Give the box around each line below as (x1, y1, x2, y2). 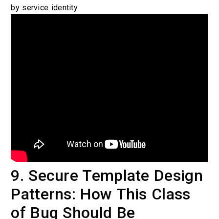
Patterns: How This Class (11, 184, 191, 203)
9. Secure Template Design (11, 166, 203, 185)
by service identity (11, 3, 78, 13)
